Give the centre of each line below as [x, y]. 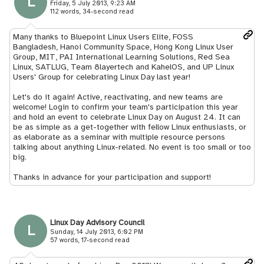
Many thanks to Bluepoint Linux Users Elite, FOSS [103, 37]
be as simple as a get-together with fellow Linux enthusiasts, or [130, 127]
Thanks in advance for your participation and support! [112, 177]
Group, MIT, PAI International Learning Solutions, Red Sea [121, 57]
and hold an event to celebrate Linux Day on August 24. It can [127, 117]
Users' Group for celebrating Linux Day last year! [102, 77]
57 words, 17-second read [90, 240]
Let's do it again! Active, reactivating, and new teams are [118, 97]
